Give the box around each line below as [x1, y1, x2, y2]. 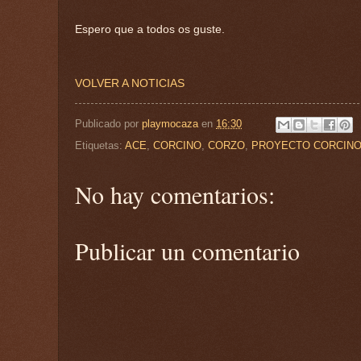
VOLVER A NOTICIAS [75, 77, 185, 90]
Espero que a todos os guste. [75, 23, 225, 36]
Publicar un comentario [75, 234, 300, 268]
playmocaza [142, 118, 198, 131]
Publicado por [75, 118, 142, 131]
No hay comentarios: [75, 178, 275, 211]
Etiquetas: [75, 139, 125, 152]
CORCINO [153, 139, 201, 152]
